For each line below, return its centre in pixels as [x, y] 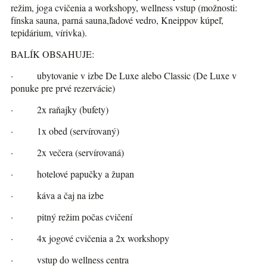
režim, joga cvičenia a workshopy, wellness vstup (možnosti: [124, 8]
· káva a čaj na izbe [57, 195]
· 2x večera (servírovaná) [67, 153]
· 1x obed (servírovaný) [65, 131]
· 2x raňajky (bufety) [59, 110]
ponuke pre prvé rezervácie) [63, 88]
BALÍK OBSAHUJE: [52, 54]
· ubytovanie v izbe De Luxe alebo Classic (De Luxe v [123, 76]
